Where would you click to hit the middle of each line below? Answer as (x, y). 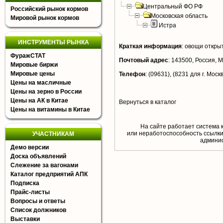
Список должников (38, 210)
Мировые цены (33, 74)
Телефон (132, 74)
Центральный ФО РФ (173, 6)
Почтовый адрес (144, 60)
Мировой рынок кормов (45, 18)
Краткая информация (150, 46)
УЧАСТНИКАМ (53, 134)
